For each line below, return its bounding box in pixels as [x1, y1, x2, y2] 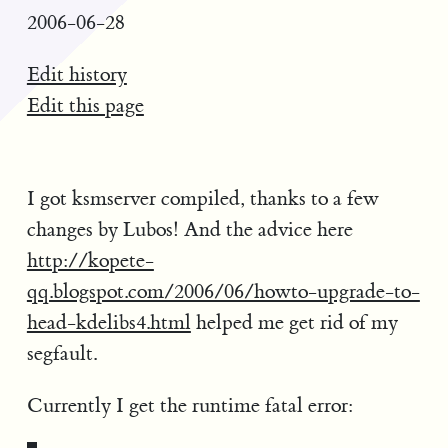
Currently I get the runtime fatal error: [26, 392, 353, 418]
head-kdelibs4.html [26, 310, 191, 336]
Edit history [26, 61, 127, 87]
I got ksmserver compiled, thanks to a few [26, 186, 379, 212]
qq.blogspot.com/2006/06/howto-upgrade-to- [26, 279, 420, 305]
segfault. [26, 341, 97, 367]
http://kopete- [26, 248, 154, 274]
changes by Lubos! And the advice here [26, 217, 353, 243]
